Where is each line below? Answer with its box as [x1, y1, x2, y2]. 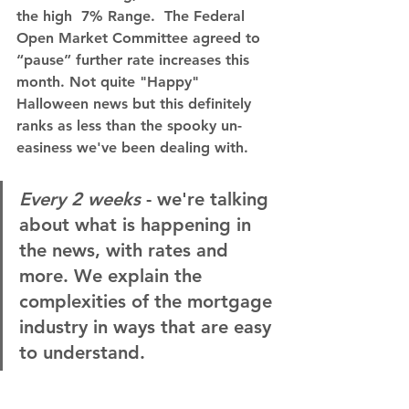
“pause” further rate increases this [16, 51, 254, 69]
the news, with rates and [19, 239, 234, 262]
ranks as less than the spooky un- [16, 117, 242, 135]
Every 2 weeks [19, 188, 141, 211]
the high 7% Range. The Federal [16, 7, 249, 26]
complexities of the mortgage [19, 290, 278, 313]
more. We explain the [19, 265, 207, 288]
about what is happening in [19, 214, 257, 236]
